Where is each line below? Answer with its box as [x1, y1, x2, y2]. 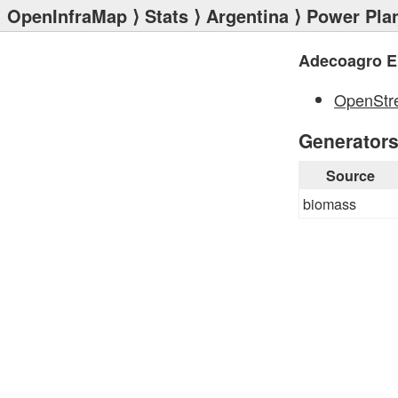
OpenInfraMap [7, 3, 127, 28]
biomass [303, 193, 356, 214]
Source [325, 165, 375, 186]
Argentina [206, 3, 289, 28]
